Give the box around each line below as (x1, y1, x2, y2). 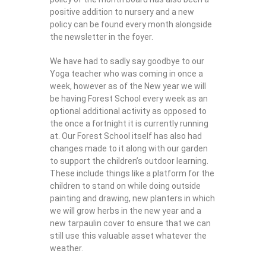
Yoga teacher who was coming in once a (50, 68, 203, 78)
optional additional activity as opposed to (50, 106, 207, 116)
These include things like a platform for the (50, 168, 214, 178)
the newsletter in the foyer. (50, 31, 153, 42)
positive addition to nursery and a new (50, 7, 194, 17)
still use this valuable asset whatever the (50, 230, 207, 240)
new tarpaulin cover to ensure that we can (50, 218, 211, 228)
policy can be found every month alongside (50, 19, 212, 29)
